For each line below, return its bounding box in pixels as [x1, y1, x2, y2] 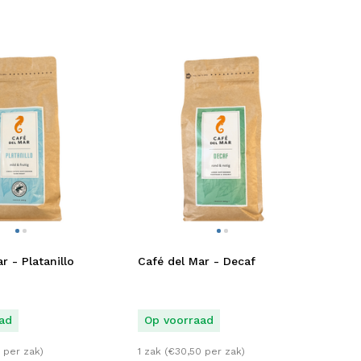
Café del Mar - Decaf [138, 254, 255, 268]
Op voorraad [144, 313, 214, 326]
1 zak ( [138, 346, 168, 358]
